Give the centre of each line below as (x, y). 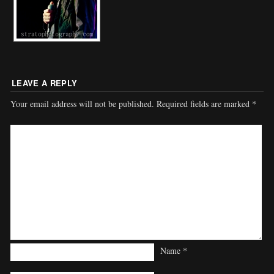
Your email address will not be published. (83, 103)
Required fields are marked (205, 103)
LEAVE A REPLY (45, 83)
